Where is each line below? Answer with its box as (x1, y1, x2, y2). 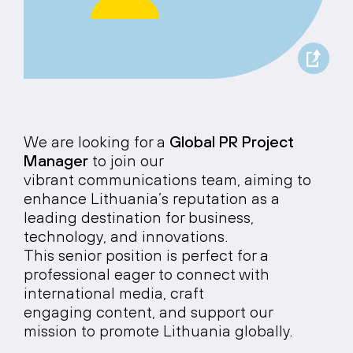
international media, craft (24, 284, 204, 302)
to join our (88, 151, 163, 169)
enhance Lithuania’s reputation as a (24, 189, 280, 207)
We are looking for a (24, 132, 165, 150)
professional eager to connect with (24, 265, 269, 283)
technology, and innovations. (24, 227, 228, 245)
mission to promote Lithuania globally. (24, 321, 296, 340)
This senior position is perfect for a (24, 246, 269, 264)
